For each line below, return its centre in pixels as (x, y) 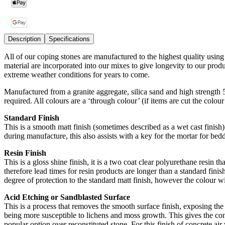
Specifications (69, 39)
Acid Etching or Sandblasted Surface (67, 197)
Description (24, 39)
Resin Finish (25, 153)
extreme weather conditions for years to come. (77, 74)
